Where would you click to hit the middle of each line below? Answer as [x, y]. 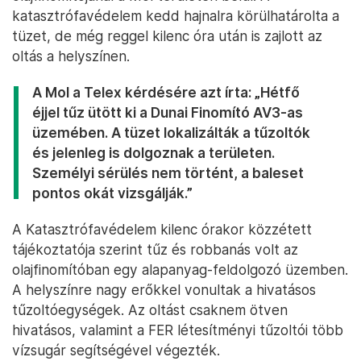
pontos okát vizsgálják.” [112, 193]
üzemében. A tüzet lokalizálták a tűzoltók [171, 133]
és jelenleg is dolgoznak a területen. [154, 153]
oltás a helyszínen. [71, 56]
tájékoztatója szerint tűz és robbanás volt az [155, 250]
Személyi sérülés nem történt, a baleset [168, 173]
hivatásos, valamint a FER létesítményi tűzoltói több [178, 330]
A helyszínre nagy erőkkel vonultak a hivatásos [164, 290]
